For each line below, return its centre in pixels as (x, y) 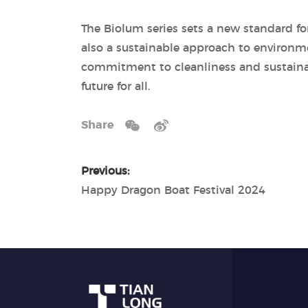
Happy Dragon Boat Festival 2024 (173, 190)
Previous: (105, 171)
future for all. (115, 86)
